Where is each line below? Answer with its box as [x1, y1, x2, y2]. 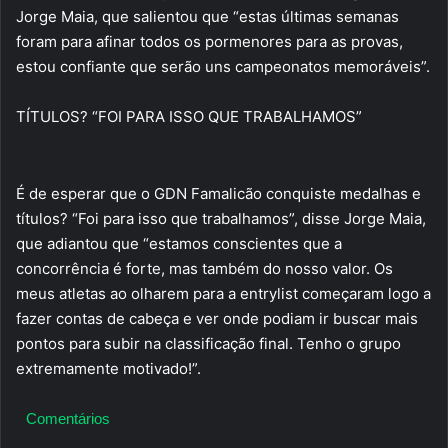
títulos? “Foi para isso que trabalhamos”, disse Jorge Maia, [16, 208, 426, 228]
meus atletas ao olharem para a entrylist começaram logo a [16, 283, 431, 303]
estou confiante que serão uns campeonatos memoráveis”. [16, 57, 430, 77]
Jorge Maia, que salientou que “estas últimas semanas [16, 7, 399, 27]
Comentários [26, 409, 110, 427]
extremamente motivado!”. [16, 358, 201, 378]
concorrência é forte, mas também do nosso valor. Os [16, 258, 393, 278]
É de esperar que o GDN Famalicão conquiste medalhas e [16, 183, 421, 203]
